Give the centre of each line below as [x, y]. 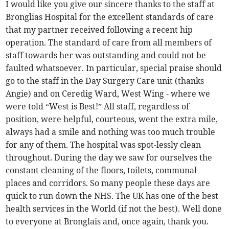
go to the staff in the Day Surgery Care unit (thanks [105, 81]
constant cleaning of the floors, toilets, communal [101, 170]
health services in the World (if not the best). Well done [114, 209]
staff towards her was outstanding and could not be [106, 55]
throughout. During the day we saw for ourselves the [109, 158]
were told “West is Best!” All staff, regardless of [98, 107]
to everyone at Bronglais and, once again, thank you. [107, 222]
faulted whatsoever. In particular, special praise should [114, 68]
